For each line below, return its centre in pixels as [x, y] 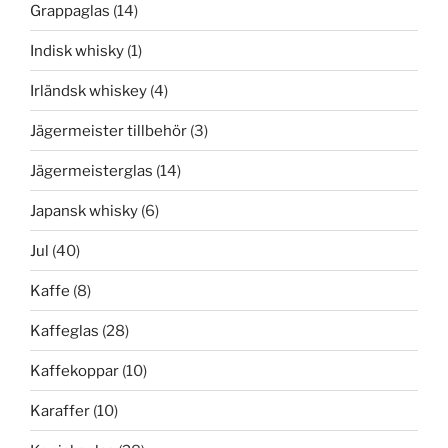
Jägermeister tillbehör [108, 130]
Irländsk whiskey [88, 90]
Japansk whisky [84, 210]
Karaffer [60, 410]
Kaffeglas [64, 330]
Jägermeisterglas [91, 170]
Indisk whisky [77, 50]
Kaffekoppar [74, 370]
